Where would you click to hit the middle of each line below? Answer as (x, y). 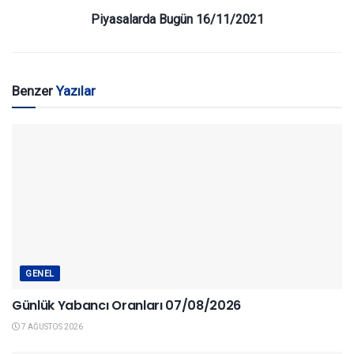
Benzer (34, 91)
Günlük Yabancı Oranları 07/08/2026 (127, 306)
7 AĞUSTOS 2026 (51, 327)
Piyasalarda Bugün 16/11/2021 (177, 20)
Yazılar (76, 91)
